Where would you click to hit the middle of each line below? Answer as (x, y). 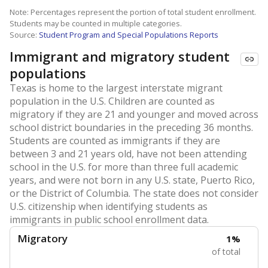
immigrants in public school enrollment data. (109, 220)
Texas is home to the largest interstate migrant (116, 88)
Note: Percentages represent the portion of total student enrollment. (133, 12)
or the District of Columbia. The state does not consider (134, 193)
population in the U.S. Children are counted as (112, 101)
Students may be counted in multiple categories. (96, 23)
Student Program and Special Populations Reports (129, 35)
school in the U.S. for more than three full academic (124, 167)
